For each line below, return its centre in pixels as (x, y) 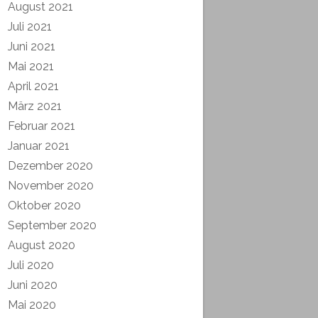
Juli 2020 (31, 265)
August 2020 (42, 245)
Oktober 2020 (44, 205)
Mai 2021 (31, 66)
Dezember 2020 (50, 165)
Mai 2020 (32, 305)
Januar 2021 (39, 146)
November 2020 (51, 185)
